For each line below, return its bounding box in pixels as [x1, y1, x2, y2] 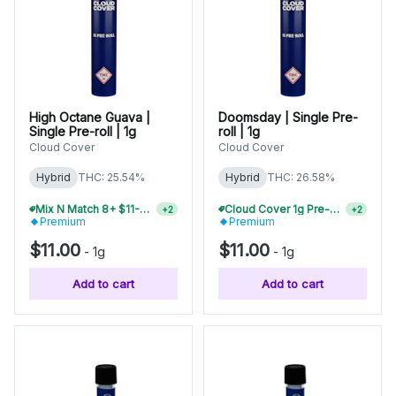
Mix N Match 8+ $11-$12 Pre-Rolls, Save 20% [139, 202, 149, 216]
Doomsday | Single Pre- [218, 110, 358, 125]
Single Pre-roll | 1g [29, 124, 136, 139]
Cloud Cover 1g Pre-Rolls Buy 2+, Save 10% [329, 202, 339, 216]
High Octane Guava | [29, 110, 150, 125]
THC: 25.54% [78, 171, 145, 184]
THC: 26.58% [267, 171, 335, 184]
